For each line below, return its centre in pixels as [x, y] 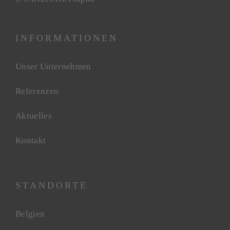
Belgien [30, 214]
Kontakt [31, 140]
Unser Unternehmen [53, 66]
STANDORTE [52, 185]
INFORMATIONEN [67, 38]
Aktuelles [34, 116]
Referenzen [37, 91]
